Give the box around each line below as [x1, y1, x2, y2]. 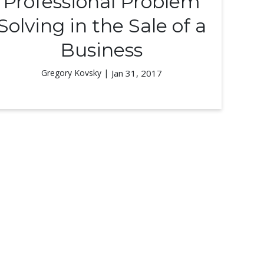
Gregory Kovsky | [41, 67, 108, 78]
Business [60, 38, 143, 61]
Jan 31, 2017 [111, 67, 162, 79]
